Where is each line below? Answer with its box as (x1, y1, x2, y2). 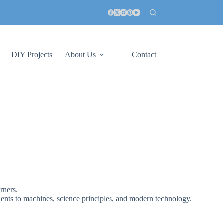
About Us (64, 50, 96, 59)
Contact (131, 50, 156, 59)
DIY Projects (11, 50, 52, 59)
